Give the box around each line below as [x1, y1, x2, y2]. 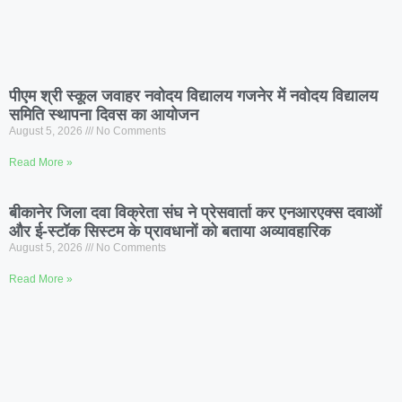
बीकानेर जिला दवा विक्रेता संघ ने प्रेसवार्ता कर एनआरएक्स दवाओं [9, 204, 381, 223]
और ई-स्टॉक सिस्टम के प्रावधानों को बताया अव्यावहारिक [9, 223, 330, 241]
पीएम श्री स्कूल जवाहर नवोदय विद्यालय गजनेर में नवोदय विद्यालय [9, 87, 378, 106]
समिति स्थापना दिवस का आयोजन [9, 106, 198, 125]
